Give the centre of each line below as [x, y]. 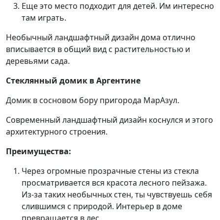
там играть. [44, 18]
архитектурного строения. [57, 132]
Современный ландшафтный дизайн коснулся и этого [110, 120]
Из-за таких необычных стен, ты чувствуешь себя [117, 194]
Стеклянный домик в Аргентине [73, 81]
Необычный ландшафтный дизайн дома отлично [101, 37]
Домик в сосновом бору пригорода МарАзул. [93, 100]
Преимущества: [39, 151]
